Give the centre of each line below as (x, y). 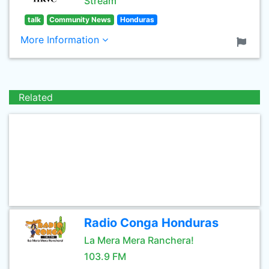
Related (36, 97)
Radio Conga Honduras (151, 223)
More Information (61, 40)
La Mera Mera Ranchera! (139, 240)
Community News (80, 20)
